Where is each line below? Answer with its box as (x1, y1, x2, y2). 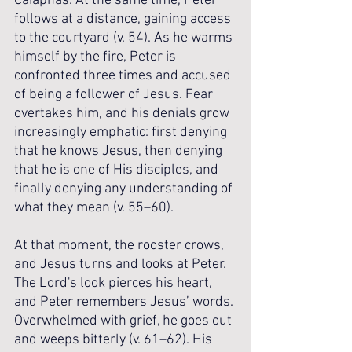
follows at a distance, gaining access (14, 11, 234, 27)
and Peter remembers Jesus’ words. (14, 294, 236, 310)
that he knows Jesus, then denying (14, 143, 225, 159)
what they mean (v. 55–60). (14, 200, 177, 216)
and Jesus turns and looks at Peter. (14, 256, 229, 273)
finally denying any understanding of (14, 181, 236, 197)
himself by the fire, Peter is (14, 49, 179, 65)
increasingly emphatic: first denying (14, 124, 230, 141)
